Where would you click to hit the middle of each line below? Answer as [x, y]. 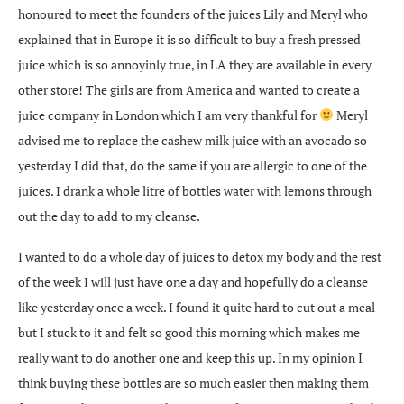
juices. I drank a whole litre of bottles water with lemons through [195, 190]
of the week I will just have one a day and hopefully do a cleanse [193, 281]
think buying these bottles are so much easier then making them [193, 382]
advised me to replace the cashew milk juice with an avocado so [193, 140]
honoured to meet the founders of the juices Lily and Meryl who [193, 14]
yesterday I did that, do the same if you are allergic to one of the [193, 165]
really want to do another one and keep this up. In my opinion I [190, 357]
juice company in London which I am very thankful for [169, 115]
